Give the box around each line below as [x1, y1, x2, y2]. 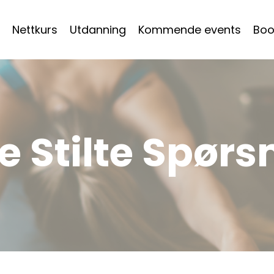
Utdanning [70, 21, 126, 37]
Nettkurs [12, 21, 57, 37]
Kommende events [138, 21, 241, 37]
